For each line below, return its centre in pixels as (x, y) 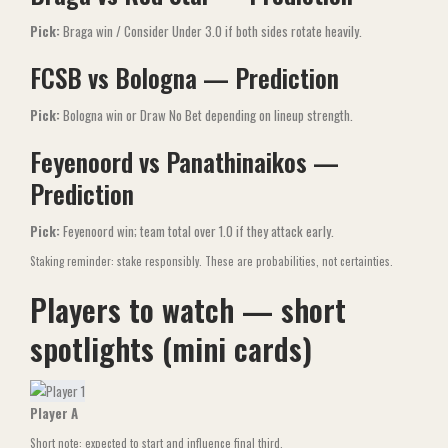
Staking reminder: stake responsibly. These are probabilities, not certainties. (211, 261)
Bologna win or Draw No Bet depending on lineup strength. (206, 115)
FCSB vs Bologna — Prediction (184, 77)
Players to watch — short (188, 309)
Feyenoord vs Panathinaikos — (184, 161)
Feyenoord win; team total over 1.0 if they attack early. (197, 231)
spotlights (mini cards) (171, 348)
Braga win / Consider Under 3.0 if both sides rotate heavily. (211, 31)
